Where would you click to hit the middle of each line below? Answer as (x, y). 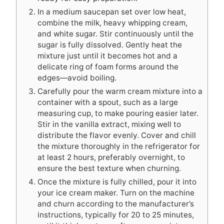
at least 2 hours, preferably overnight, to (111, 157)
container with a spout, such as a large (108, 102)
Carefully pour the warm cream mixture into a (120, 91)
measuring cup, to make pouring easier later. (118, 113)
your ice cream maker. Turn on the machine (116, 192)
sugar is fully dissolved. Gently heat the (110, 44)
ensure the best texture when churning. (109, 168)
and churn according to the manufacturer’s (116, 203)
